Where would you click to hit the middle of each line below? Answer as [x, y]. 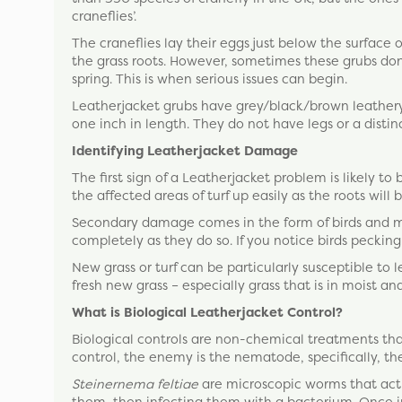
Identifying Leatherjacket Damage [185, 150]
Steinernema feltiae [135, 384]
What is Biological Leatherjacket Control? [207, 312]
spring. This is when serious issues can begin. [210, 79]
